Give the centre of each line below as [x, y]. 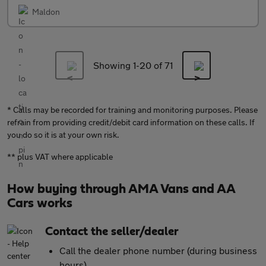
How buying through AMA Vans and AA [121, 189]
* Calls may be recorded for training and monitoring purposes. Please [132, 110]
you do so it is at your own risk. [63, 134]
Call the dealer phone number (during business [158, 250]
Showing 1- [116, 65]
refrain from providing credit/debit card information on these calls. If [131, 122]
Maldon [46, 12]
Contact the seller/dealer [112, 232]
